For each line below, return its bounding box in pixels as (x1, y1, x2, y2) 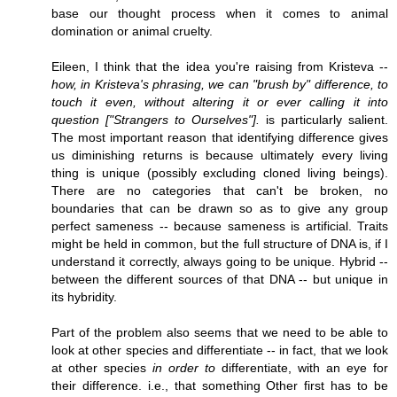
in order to (152, 360, 215, 375)
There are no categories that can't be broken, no (51, 183, 388, 198)
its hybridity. (51, 289, 117, 304)
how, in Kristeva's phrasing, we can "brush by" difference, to (51, 76, 388, 91)
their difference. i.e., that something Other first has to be (51, 378, 388, 393)
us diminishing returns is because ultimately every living (51, 147, 388, 162)
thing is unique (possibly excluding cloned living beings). (51, 165, 388, 180)
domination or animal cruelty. (51, 23, 213, 38)
